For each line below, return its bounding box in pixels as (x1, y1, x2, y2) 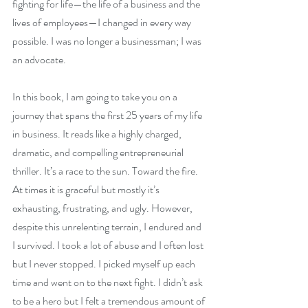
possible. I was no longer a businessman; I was (12, 33, 203, 49)
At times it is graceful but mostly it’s (12, 181, 162, 198)
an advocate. (12, 52, 68, 68)
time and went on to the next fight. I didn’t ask (12, 274, 205, 291)
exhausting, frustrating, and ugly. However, (12, 200, 195, 217)
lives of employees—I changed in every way (12, 14, 193, 31)
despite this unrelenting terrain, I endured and (12, 219, 203, 235)
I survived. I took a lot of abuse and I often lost (12, 237, 206, 254)
